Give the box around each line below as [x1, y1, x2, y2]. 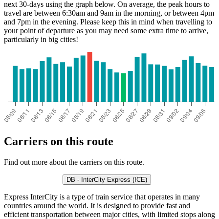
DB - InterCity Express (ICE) [66, 175, 147, 183]
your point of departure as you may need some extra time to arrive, [4, 26, 208, 35]
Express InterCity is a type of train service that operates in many [4, 192, 200, 201]
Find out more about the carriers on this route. [4, 157, 144, 166]
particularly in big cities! [4, 35, 78, 44]
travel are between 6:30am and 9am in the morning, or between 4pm [4, 9, 214, 18]
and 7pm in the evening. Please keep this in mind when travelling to [4, 18, 212, 26]
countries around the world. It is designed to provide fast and [4, 201, 190, 210]
